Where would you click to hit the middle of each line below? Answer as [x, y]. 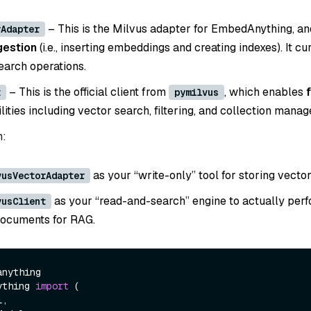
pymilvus [196, 92]
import [52, 286]
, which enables [265, 92]
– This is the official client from [87, 92]
